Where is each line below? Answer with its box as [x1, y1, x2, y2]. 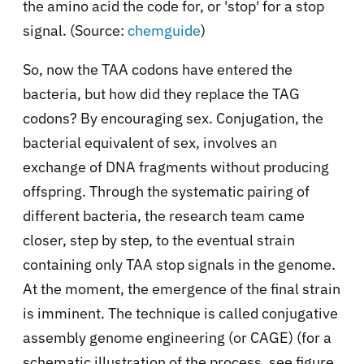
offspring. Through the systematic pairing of [23, 182, 310, 201]
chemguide [128, 21, 201, 41]
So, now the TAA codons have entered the [23, 60, 292, 80]
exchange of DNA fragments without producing [23, 158, 329, 177]
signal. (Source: [23, 21, 128, 41]
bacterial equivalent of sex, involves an [23, 133, 277, 153]
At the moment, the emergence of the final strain [23, 279, 340, 299]
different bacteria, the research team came [23, 206, 305, 226]
